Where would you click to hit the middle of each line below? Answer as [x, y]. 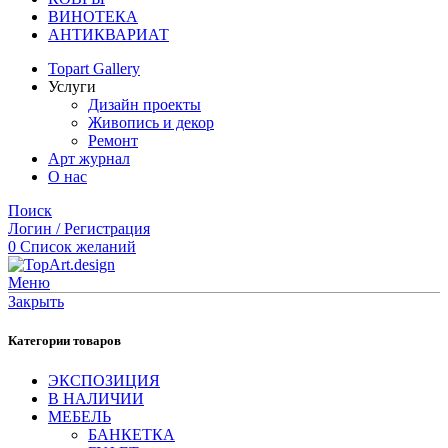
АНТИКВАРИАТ [108, 35]
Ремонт [113, 141]
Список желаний [78, 247]
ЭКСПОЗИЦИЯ [104, 380]
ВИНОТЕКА [93, 17]
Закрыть [36, 302]
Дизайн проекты [144, 105]
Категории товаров [64, 341]
